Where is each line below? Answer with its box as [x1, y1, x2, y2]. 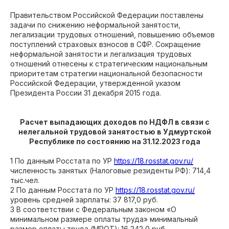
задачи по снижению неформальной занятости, [10, 20, 180, 29]
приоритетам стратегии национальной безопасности [10, 69, 202, 78]
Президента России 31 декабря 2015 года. [10, 88, 161, 97]
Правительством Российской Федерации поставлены [10, 11, 203, 19]
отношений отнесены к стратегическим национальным [10, 59, 208, 68]
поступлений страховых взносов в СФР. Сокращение [10, 40, 201, 49]
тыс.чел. [10, 176, 39, 185]
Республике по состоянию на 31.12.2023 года [29, 137, 200, 146]
